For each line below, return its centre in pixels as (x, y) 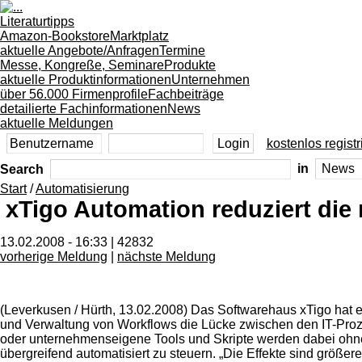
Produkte (190, 65)
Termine (182, 51)
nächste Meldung (166, 256)
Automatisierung (82, 189)
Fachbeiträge (186, 94)
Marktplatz (139, 36)
